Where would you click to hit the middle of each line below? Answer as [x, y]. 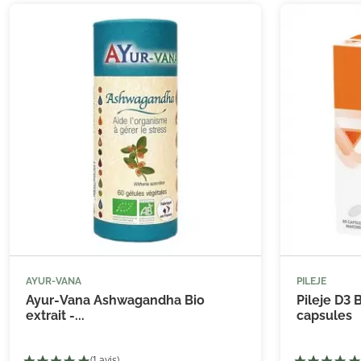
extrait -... [55, 315]
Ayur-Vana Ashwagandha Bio [115, 300]
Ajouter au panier [184, 290]
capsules [324, 315]
